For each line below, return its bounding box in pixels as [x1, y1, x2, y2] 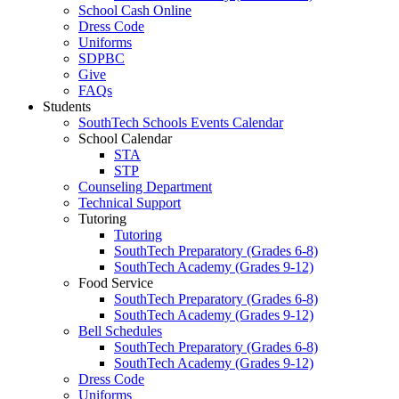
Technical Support [78, 195, 181, 210]
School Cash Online [78, 3, 191, 18]
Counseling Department [78, 179, 212, 194]
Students [43, 99, 91, 114]
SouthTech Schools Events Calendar [78, 115, 283, 130]
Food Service [78, 275, 153, 290]
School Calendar [78, 131, 172, 146]
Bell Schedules [78, 323, 162, 338]
